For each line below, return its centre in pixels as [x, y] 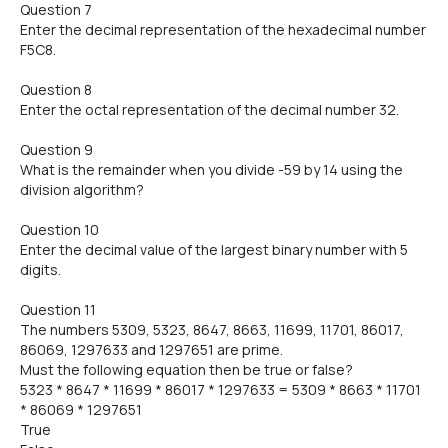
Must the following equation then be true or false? [186, 369]
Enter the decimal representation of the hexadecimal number [223, 29]
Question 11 [58, 309]
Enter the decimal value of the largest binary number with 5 [214, 249]
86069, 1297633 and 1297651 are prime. [151, 349]
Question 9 [56, 149]
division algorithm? [82, 189]
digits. [40, 269]
